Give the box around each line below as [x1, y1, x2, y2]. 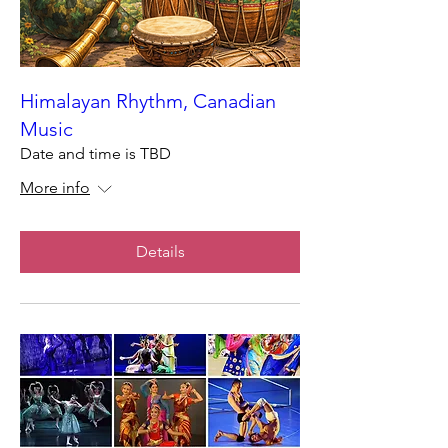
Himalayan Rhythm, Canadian [20, 89, 276, 113]
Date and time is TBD [20, 144, 171, 163]
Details [135, 242, 185, 261]
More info [20, 178, 90, 197]
